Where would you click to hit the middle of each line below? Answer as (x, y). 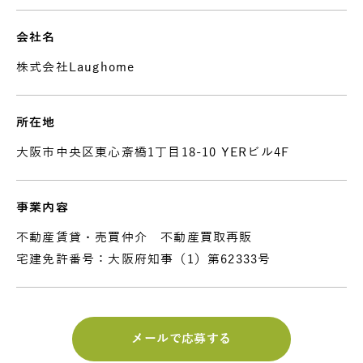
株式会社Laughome (76, 68)
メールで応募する (181, 339)
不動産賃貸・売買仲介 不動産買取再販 (135, 238)
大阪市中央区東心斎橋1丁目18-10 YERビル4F (153, 153)
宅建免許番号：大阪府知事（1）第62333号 (144, 260)
